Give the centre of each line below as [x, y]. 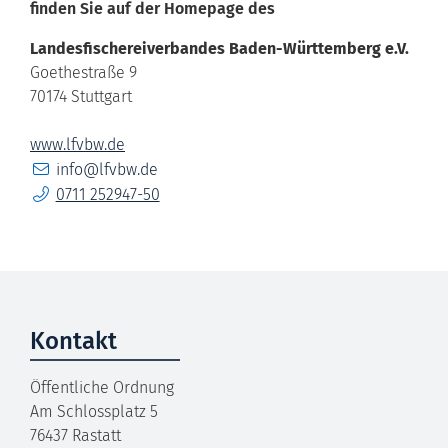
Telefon [55, 192]
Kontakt [73, 340]
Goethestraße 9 [83, 72]
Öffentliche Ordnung [102, 387]
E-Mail [51, 167]
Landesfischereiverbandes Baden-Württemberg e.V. [219, 48]
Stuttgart [101, 96]
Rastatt [96, 435]
